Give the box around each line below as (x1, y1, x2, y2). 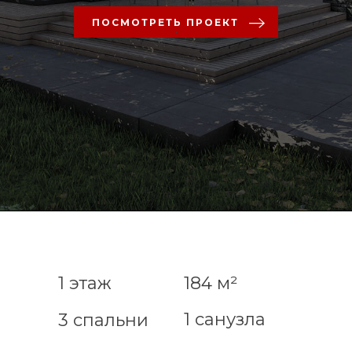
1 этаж (58, 272, 112, 294)
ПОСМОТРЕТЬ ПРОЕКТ (91, 16, 239, 29)
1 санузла (184, 308, 266, 330)
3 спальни (58, 309, 148, 331)
